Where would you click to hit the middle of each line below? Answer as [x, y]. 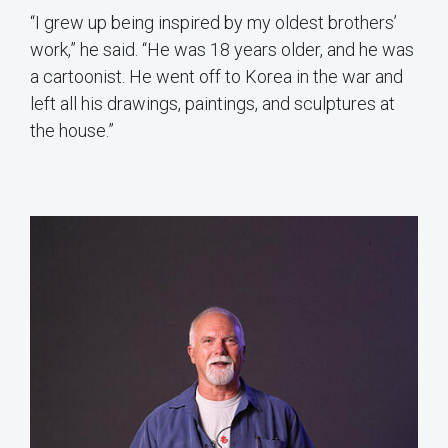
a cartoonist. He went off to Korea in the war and [216, 77]
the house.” [72, 131]
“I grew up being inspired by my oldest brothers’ [213, 23]
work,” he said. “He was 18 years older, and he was [222, 50]
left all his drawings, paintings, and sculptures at [212, 104]
